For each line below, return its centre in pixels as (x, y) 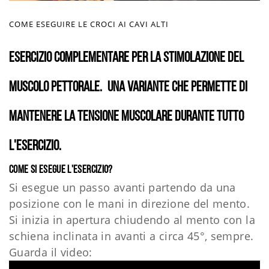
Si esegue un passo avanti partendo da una (122, 188)
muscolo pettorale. (56, 88)
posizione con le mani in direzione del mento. (130, 204)
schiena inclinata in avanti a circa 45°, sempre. (131, 236)
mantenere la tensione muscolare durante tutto (126, 117)
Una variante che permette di (177, 88)
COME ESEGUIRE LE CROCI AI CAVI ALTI (89, 24)
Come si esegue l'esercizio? (61, 171)
